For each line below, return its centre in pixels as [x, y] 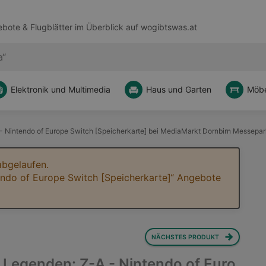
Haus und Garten [179, 89]
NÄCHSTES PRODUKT [185, 237]
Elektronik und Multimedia [61, 89]
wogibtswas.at [169, 27]
